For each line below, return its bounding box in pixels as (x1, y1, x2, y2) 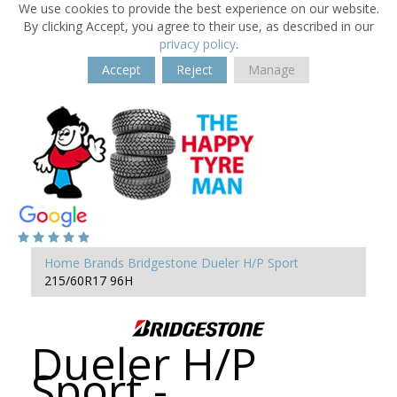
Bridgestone (128, 254, 198, 271)
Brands (83, 254, 124, 271)
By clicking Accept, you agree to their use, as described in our (23, 18, 374, 35)
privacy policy (159, 35, 236, 52)
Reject (176, 61, 213, 78)
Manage (248, 61, 295, 78)
